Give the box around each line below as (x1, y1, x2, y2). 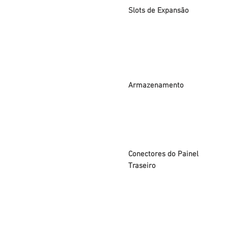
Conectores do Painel (128, 150, 198, 159)
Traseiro (128, 161, 158, 170)
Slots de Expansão (128, 6, 189, 15)
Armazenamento (128, 81, 184, 90)
